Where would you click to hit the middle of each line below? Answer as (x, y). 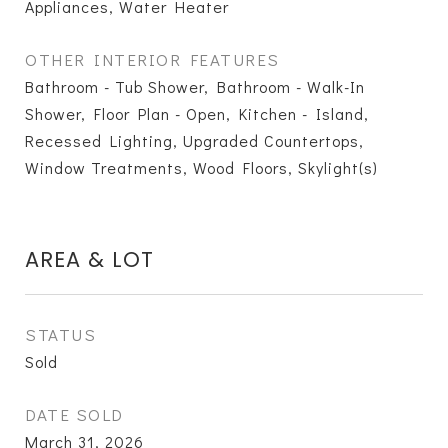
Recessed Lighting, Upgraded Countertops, (194, 140)
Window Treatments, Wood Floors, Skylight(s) (201, 167)
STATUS (60, 334)
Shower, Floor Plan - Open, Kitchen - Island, (197, 113)
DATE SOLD (74, 414)
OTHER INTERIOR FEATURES (152, 59)
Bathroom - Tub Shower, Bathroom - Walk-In (195, 86)
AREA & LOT (89, 259)
